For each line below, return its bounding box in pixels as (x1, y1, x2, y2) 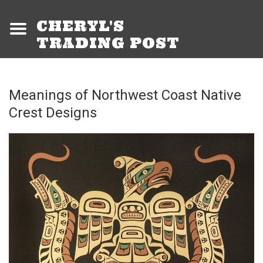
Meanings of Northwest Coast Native (9, 87, 241, 104)
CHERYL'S (36, 17, 129, 36)
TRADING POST (36, 34, 180, 53)
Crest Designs (9, 104, 97, 122)
